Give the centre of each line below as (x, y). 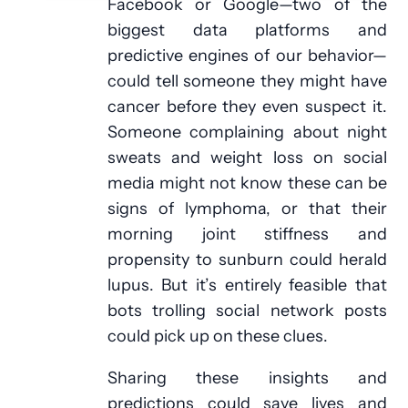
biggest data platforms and (247, 30)
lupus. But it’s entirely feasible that (247, 285)
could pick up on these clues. (217, 336)
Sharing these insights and (247, 378)
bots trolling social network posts (247, 311)
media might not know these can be (247, 183)
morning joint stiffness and (247, 234)
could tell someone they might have (247, 81)
